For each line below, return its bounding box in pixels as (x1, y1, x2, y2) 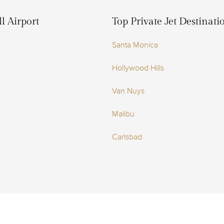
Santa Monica (112, 40, 158, 50)
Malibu (112, 109, 134, 119)
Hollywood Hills (112, 63, 164, 73)
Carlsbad (112, 132, 142, 142)
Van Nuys (112, 86, 144, 96)
